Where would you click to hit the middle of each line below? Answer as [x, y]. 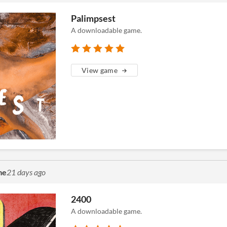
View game [100, 70]
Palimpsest [93, 18]
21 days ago [26, 172]
